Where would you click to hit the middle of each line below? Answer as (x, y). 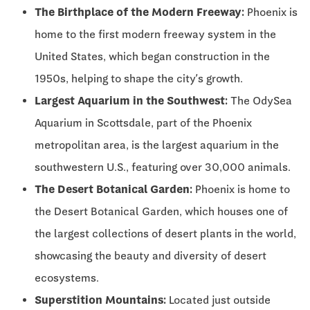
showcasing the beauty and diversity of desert (151, 255)
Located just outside (218, 300)
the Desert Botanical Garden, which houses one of (161, 211)
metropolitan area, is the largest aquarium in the (157, 145)
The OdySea (260, 100)
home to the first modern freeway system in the (155, 34)
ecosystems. (67, 277)
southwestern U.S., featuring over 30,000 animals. (163, 167)
